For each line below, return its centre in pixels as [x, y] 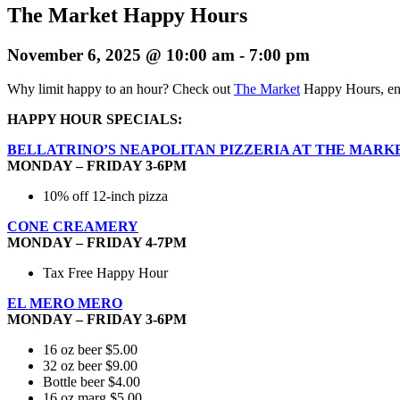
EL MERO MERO [65, 304]
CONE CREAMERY [73, 227]
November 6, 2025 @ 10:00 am [121, 54]
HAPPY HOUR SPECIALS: [95, 120]
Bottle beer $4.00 [92, 382]
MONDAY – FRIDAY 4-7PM [97, 243]
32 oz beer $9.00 [90, 366]
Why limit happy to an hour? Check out [121, 89]
